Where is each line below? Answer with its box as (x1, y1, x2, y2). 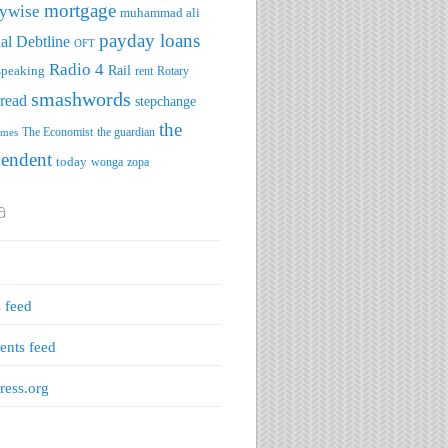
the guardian (96, 124, 155, 139)
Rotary (156, 63, 189, 78)
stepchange (134, 93, 196, 109)
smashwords (30, 87, 131, 110)
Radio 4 (48, 59, 104, 79)
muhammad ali (119, 4, 200, 20)
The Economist (21, 124, 93, 139)
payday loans (98, 29, 200, 51)
